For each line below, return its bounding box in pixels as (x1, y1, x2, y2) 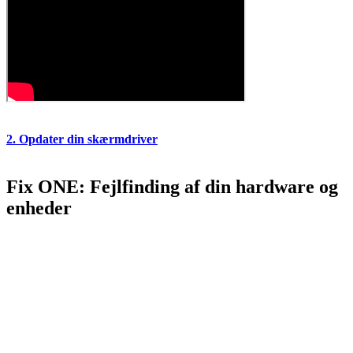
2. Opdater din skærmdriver (6, 132, 158, 146)
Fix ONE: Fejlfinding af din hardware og (6, 176, 338, 197)
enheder (6, 197, 72, 218)
